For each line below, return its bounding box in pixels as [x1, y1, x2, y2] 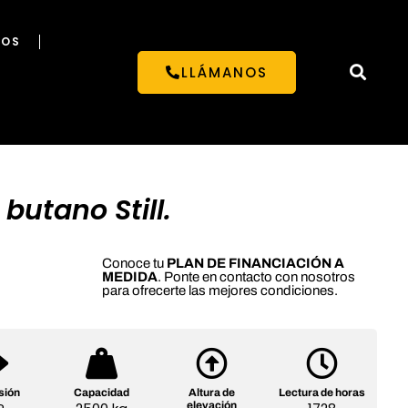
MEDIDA [102, 270, 158, 285]
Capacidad [74, 385, 130, 399]
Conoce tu [102, 256, 167, 271]
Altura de [189, 385, 236, 399]
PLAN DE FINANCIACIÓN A [167, 256, 344, 271]
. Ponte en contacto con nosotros [158, 270, 355, 285]
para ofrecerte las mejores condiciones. [102, 283, 338, 299]
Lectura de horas [279, 385, 366, 399]
